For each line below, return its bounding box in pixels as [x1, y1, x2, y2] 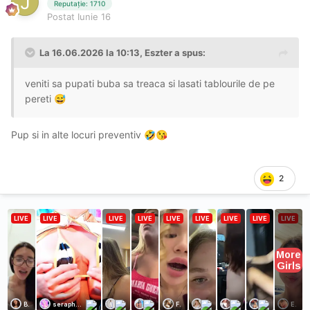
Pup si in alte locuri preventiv [11, 128, 144, 140]
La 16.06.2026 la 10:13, [39, 46, 145, 58]
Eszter [145, 46, 172, 58]
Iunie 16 [77, 10, 111, 22]
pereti [25, 92, 54, 104]
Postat [47, 10, 77, 22]
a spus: [172, 46, 206, 58]
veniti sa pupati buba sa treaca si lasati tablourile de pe [25, 77, 275, 89]
